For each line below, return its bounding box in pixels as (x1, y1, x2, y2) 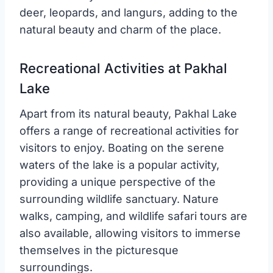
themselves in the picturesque (19, 243, 179, 257)
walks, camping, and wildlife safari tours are (19, 209, 247, 222)
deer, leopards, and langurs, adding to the (19, 5, 238, 19)
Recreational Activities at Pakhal (19, 60, 227, 76)
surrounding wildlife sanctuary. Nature (19, 192, 219, 205)
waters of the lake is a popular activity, (19, 158, 219, 171)
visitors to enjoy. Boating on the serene (19, 141, 224, 154)
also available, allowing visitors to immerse (19, 226, 241, 239)
